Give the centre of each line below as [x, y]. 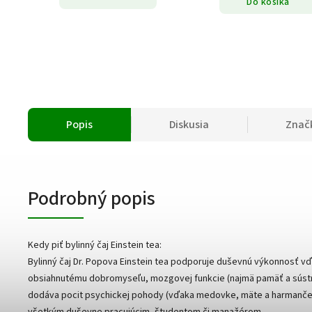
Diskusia [189, 125]
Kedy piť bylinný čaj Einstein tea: [95, 245]
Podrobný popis [92, 199]
